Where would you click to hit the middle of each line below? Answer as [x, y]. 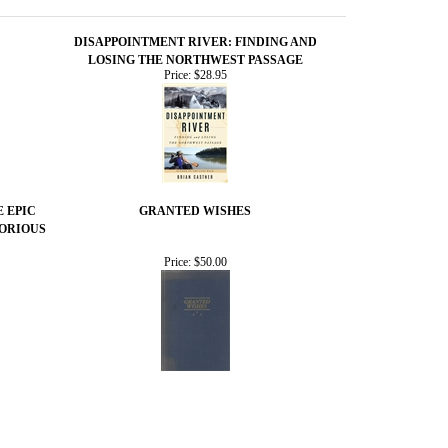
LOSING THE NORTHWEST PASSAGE [195, 59]
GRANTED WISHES [195, 210]
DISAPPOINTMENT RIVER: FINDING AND [195, 41]
